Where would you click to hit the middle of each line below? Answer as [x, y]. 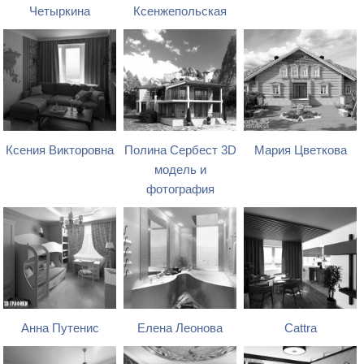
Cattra [300, 329]
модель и [180, 170]
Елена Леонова [180, 329]
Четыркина [60, 12]
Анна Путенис [60, 329]
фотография [180, 190]
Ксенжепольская [180, 12]
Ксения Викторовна [60, 151]
